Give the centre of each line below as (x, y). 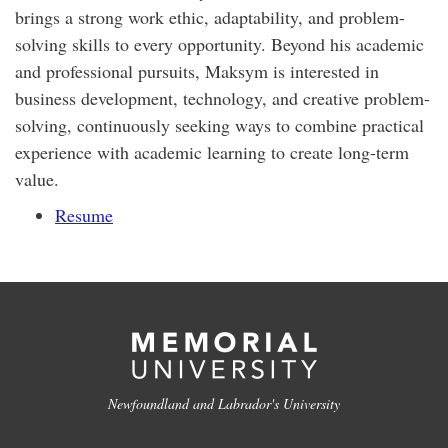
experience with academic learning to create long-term (212, 152)
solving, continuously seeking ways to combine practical (219, 125)
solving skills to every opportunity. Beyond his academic (219, 44)
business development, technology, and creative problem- (222, 98)
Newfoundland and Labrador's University (224, 403)
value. (37, 179)
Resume (84, 215)
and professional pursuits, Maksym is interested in (197, 71)
